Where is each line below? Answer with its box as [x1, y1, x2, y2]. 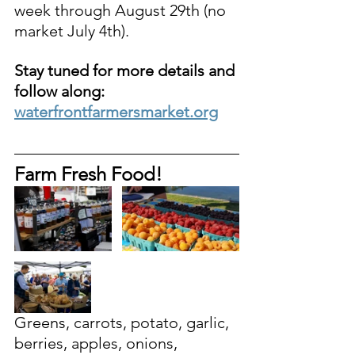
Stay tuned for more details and [14, 61, 239, 81]
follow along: [14, 82, 109, 101]
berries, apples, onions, [14, 333, 181, 353]
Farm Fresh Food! [14, 162, 162, 186]
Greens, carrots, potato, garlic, [14, 312, 233, 332]
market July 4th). [14, 21, 133, 41]
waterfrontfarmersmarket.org [14, 102, 218, 122]
